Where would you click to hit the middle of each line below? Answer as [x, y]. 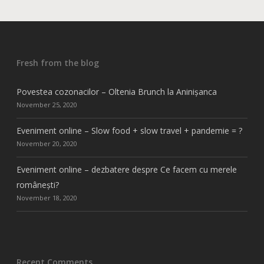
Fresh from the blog [58, 63]
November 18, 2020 [47, 198]
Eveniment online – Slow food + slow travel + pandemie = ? [129, 131]
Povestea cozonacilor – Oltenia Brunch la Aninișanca [117, 92]
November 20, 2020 [47, 143]
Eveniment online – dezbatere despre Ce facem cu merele [127, 169]
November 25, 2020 [47, 105]
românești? [38, 185]
